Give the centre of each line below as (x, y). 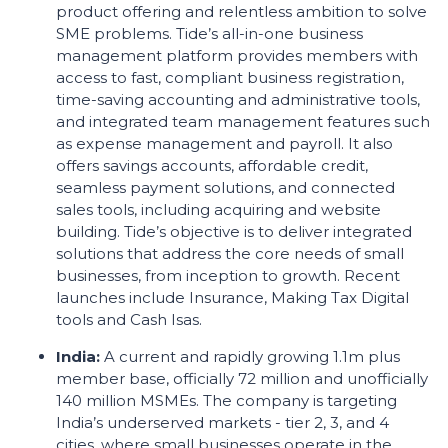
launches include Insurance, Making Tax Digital (232, 297)
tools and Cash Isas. (129, 319)
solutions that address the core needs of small (230, 253)
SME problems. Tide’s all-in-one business (209, 33)
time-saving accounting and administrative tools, (238, 99)
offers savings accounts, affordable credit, (212, 165)
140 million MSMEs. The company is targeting (226, 400)
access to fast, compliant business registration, (230, 77)
